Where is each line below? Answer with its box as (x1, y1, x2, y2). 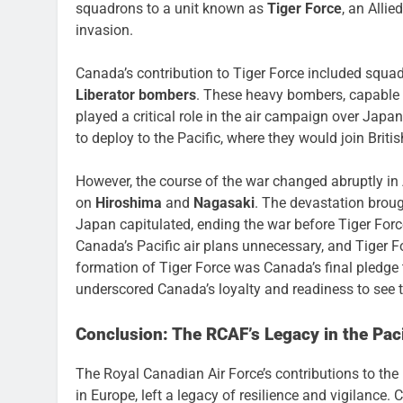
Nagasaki (193, 193, 255, 211)
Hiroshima (95, 193, 162, 211)
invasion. (76, 21, 133, 39)
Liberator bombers (76, 85, 196, 103)
